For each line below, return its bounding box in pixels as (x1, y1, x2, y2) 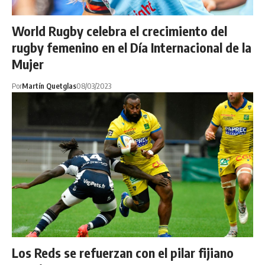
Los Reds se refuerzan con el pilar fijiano (12, 244, 234, 261)
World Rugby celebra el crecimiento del (12, 22, 227, 40)
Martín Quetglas (22, 81, 76, 91)
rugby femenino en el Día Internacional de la (12, 39, 251, 56)
